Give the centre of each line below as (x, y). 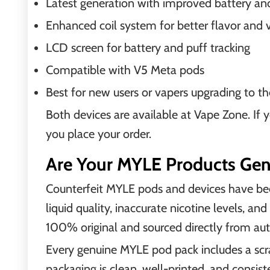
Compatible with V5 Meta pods (125, 70)
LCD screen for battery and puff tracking (148, 48)
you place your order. (99, 134)
